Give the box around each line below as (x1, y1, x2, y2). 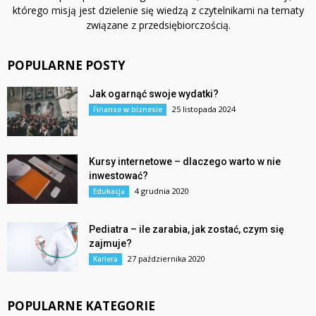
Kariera (93, 253, 118, 264)
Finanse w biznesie (93, 104, 162, 114)
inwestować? (89, 169, 148, 181)
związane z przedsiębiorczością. (85, 18, 231, 32)
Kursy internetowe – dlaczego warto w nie (89, 155, 281, 167)
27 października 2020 (128, 253, 205, 264)
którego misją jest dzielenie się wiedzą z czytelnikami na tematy (12, 3, 304, 17)
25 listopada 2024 (172, 103, 236, 114)
